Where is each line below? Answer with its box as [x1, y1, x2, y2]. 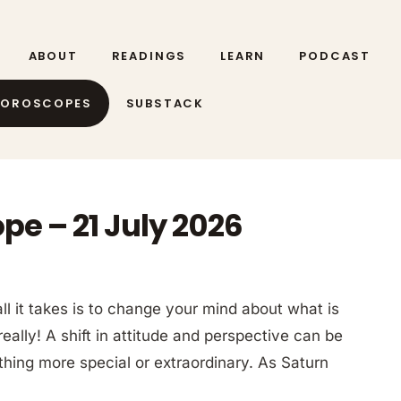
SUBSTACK [125, 94, 205, 112]
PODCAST [299, 47, 371, 64]
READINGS [111, 47, 187, 64]
